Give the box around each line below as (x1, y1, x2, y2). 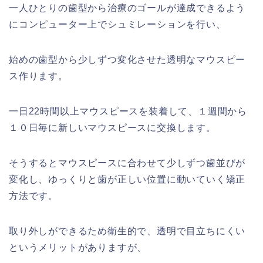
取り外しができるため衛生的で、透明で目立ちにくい (9, 226, 246, 237)
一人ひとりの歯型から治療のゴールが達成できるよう (9, 3, 246, 14)
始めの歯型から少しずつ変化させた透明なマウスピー (9, 55, 246, 65)
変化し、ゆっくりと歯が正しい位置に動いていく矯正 (9, 174, 246, 185)
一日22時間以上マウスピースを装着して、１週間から (9, 106, 247, 117)
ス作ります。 (9, 71, 68, 82)
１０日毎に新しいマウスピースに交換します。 (9, 123, 216, 133)
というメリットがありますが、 (9, 242, 147, 253)
